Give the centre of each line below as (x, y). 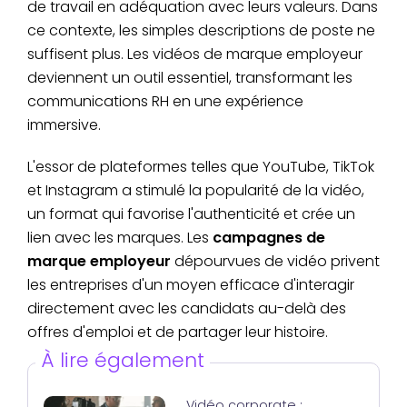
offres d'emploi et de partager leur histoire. (178, 332)
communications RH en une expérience (165, 101)
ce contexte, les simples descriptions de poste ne (201, 30)
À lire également (123, 360)
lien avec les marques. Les (120, 237)
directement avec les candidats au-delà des (187, 308)
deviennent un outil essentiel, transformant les (190, 77)
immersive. (64, 124)
